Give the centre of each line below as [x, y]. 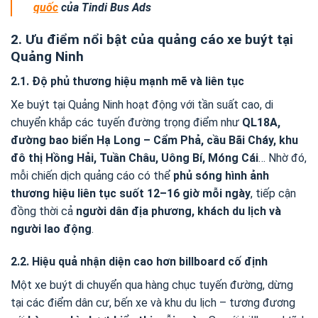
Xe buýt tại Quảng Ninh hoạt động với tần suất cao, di [142, 104]
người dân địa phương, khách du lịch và [179, 211]
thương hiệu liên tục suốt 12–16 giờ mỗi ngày [131, 193]
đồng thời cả [43, 211]
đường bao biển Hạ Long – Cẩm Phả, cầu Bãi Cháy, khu [154, 140]
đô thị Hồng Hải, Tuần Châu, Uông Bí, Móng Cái [135, 158]
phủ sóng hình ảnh [221, 175]
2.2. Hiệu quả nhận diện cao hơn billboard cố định [139, 261]
